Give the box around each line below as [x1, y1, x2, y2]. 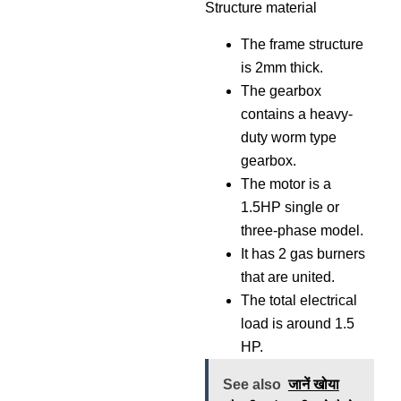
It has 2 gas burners [240, 245, 365, 261]
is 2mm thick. [240, 59, 323, 75]
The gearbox [240, 82, 321, 98]
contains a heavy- [240, 106, 353, 122]
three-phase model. [240, 222, 363, 238]
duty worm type [240, 129, 337, 145]
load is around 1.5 [240, 315, 354, 331]
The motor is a [240, 175, 331, 192]
